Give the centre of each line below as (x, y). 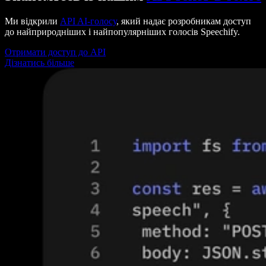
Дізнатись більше (39, 62)
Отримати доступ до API (55, 52)
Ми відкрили (32, 21)
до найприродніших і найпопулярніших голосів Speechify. (122, 31)
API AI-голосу (88, 21)
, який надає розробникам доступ (184, 21)
